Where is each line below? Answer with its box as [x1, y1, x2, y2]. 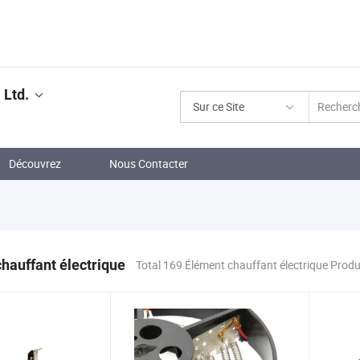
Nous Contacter [109, 156, 188, 171]
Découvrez [9, 156, 61, 171]
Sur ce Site [193, 99, 244, 114]
